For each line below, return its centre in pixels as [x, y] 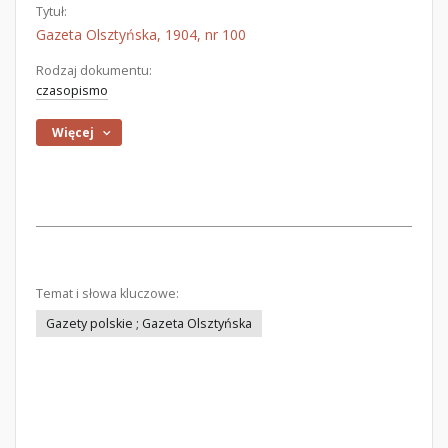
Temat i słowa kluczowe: [107, 293]
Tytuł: [51, 11]
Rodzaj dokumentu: [94, 70]
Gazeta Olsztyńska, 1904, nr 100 [141, 34]
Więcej [73, 132]
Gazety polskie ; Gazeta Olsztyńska [149, 323]
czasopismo [72, 90]
